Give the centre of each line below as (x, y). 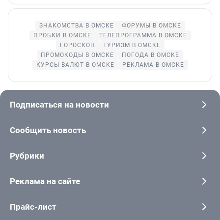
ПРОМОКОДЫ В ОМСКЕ (77, 55)
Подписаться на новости (59, 105)
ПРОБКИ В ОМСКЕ (62, 36)
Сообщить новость (48, 130)
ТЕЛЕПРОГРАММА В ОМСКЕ (143, 36)
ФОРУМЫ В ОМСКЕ (151, 26)
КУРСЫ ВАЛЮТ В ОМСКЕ (75, 65)
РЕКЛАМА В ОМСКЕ (153, 65)
